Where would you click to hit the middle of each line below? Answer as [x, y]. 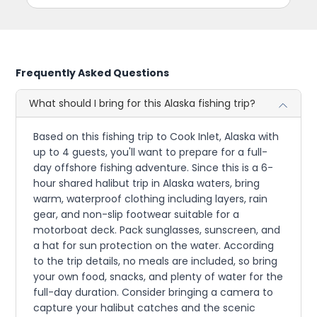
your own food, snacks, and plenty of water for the [158, 277]
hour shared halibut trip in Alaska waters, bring [147, 184]
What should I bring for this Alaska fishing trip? [143, 104]
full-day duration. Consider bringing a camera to [154, 293]
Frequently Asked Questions [93, 73]
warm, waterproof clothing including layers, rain [151, 199]
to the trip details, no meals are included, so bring [156, 261]
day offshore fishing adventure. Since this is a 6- [154, 168]
